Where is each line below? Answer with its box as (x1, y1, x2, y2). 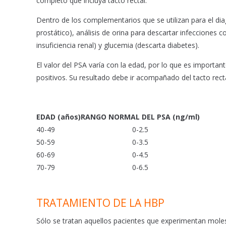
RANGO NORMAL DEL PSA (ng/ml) (81, 112, 200, 122)
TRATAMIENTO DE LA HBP (36, 196, 164, 210)
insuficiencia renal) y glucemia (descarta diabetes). (36, 40, 199, 50)
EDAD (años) (36, 112, 81, 122)
